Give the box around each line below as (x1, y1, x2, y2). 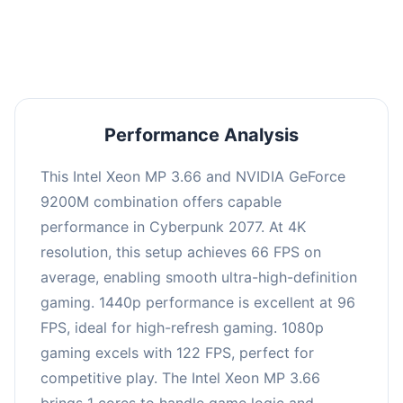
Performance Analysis (104, 123, 299, 146)
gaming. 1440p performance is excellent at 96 (40, 292, 355, 311)
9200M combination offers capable (40, 192, 282, 210)
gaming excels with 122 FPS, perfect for (40, 343, 314, 362)
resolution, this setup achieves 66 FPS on (40, 242, 321, 261)
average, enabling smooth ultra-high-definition (40, 267, 357, 286)
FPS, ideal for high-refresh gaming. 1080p (40, 318, 324, 336)
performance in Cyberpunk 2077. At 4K (40, 217, 306, 236)
